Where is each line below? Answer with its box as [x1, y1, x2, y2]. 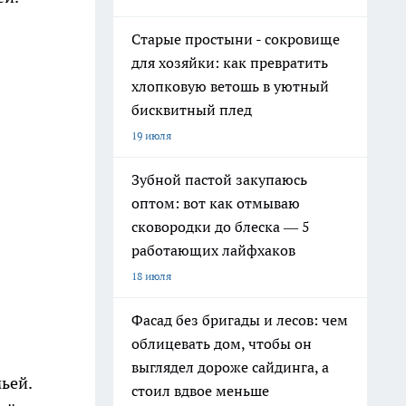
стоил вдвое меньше [131, 382, 269, 400]
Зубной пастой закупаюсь [131, 170, 307, 188]
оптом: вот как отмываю [131, 194, 300, 212]
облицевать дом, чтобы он [131, 334, 312, 353]
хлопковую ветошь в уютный [131, 77, 329, 95]
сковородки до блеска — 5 [131, 217, 310, 236]
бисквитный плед [131, 101, 252, 119]
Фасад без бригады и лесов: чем [131, 311, 348, 329]
